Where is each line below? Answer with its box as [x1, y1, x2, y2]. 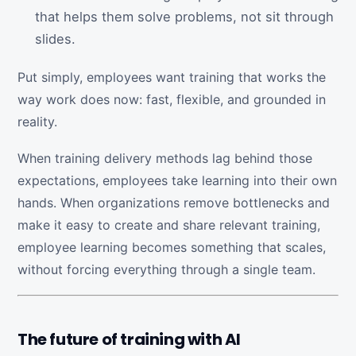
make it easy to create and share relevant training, [17, 217, 320, 233]
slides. [35, 31, 75, 47]
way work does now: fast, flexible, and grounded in [17, 91, 326, 107]
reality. [17, 114, 57, 130]
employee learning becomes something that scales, [17, 239, 326, 255]
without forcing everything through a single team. [17, 261, 315, 277]
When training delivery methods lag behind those [17, 150, 312, 166]
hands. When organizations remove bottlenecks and [17, 195, 330, 211]
